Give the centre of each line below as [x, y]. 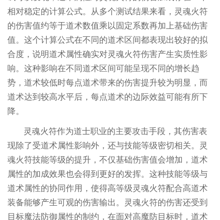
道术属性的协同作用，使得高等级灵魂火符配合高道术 [107, 188]
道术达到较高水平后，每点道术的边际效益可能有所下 [107, 97]
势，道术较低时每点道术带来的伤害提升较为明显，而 [107, 82]
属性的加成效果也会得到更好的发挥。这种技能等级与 [107, 174]
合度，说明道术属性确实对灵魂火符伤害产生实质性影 [107, 54]
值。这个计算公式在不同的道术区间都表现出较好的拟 [107, 40]
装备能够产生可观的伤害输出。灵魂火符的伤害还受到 [107, 202]
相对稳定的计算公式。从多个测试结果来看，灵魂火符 [107, 11]
